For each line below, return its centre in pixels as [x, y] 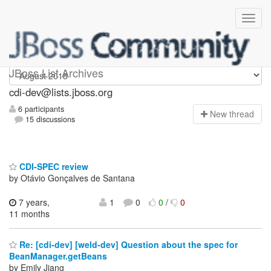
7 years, [33, 202]
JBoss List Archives [56, 73]
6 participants [40, 109]
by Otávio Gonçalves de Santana [72, 178]
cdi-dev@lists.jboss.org [61, 92]
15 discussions [49, 119]
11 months [29, 213]
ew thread [235, 114]
